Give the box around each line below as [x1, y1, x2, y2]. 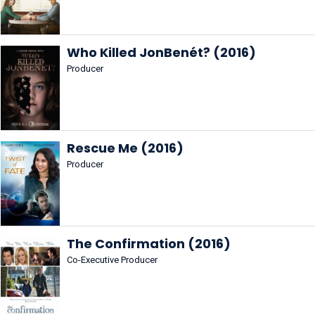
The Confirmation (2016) [67, 235, 231, 252]
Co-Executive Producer [67, 255, 157, 265]
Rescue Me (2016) [67, 139, 184, 157]
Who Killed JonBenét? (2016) [67, 44, 256, 61]
